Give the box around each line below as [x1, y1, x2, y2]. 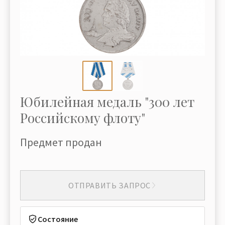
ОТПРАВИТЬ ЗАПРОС [68, 180, 151, 190]
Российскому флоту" [20, 109, 145, 127]
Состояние [38, 214, 78, 224]
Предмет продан [20, 135, 102, 149]
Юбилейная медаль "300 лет [20, 93, 194, 110]
